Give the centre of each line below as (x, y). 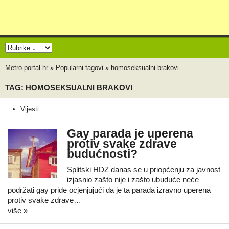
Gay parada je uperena (130, 134)
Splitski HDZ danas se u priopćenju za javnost (144, 169)
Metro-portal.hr (27, 68)
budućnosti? (102, 154)
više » (18, 210)
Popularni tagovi (79, 68)
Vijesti (30, 109)
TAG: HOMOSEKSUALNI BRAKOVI (69, 88)
